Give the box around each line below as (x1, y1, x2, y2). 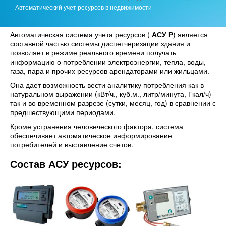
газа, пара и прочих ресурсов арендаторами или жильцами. (10, 65, 209, 76)
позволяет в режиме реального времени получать (10, 47, 176, 58)
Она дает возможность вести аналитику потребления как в (10, 79, 204, 90)
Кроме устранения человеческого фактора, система (10, 121, 183, 131)
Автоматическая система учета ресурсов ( (10, 29, 152, 39)
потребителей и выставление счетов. (10, 139, 133, 149)
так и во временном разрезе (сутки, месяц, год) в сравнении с (10, 97, 216, 108)
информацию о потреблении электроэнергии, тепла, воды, (10, 56, 206, 67)
